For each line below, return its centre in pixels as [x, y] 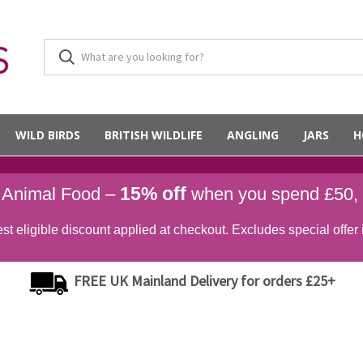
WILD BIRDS [48, 135]
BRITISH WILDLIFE [154, 135]
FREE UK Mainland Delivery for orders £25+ [203, 281]
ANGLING [253, 135]
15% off [153, 194]
